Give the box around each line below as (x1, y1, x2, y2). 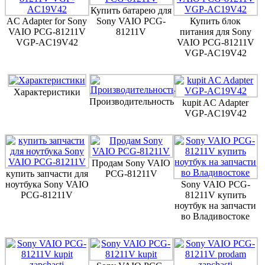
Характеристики (13, 86, 80, 97)
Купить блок (190, 15, 241, 26)
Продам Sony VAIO (92, 157, 171, 168)
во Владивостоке (181, 211, 250, 221)
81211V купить (185, 189, 246, 200)
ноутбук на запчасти (174, 200, 257, 211)
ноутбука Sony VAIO (5, 179, 89, 189)
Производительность (89, 96, 174, 106)
